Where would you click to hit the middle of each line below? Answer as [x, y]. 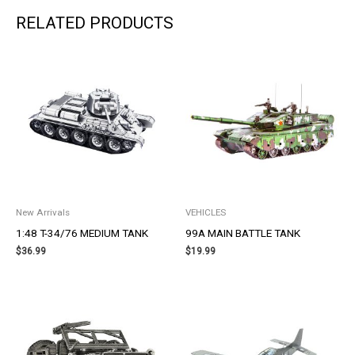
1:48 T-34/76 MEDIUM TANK [82, 233]
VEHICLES [206, 212]
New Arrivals [43, 212]
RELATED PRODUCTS [95, 23]
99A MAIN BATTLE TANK [243, 233]
